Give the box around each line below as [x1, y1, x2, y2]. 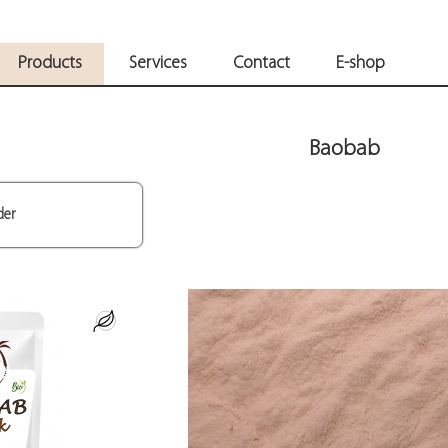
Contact [232, 54, 290, 72]
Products [18, 54, 83, 72]
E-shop [336, 54, 386, 72]
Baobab [308, 137, 380, 161]
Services [128, 54, 187, 72]
